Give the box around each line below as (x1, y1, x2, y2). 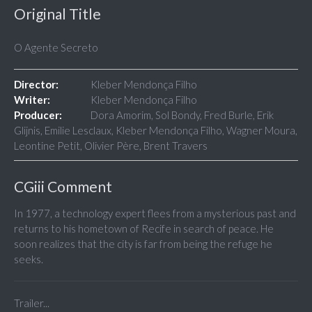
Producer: (14, 109, 62, 122)
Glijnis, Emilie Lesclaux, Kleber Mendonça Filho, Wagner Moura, (14, 124, 297, 137)
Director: (14, 78, 58, 91)
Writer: (14, 93, 50, 107)
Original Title (14, 5, 101, 23)
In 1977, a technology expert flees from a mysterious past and (14, 207, 296, 220)
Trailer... (14, 297, 49, 310)
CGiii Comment (14, 178, 112, 196)
